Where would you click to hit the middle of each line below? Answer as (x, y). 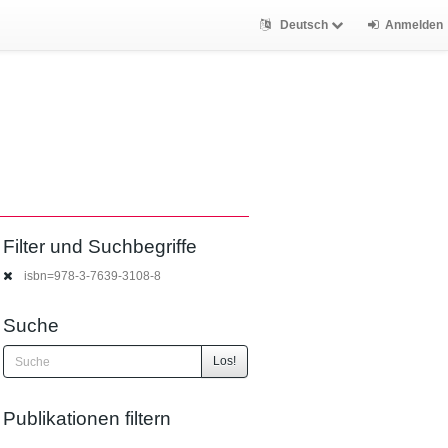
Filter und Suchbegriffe (100, 246)
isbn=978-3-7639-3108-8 (90, 275)
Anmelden (414, 24)
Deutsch (303, 24)
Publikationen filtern (87, 418)
